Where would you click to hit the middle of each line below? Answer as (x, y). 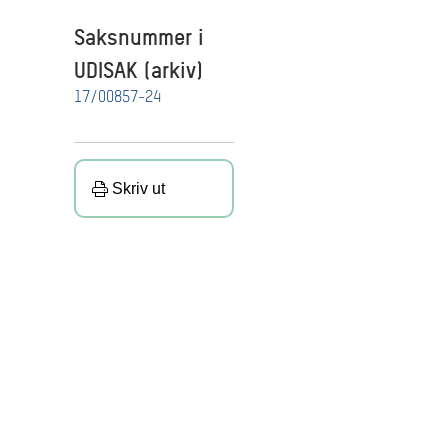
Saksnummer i (139, 36)
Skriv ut (138, 188)
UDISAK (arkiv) (138, 69)
